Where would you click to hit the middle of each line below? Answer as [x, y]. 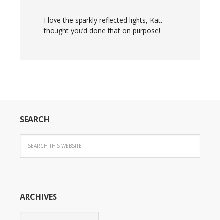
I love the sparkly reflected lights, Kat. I [105, 20]
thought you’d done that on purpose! [102, 31]
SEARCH [35, 119]
